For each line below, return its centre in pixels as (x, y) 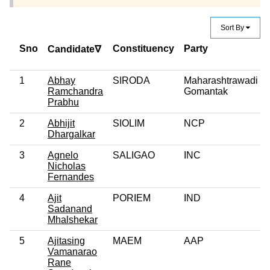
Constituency (143, 48)
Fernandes (71, 177)
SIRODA (131, 80)
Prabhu (63, 102)
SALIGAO (134, 155)
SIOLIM (129, 123)
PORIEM (132, 198)
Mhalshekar (73, 219)
